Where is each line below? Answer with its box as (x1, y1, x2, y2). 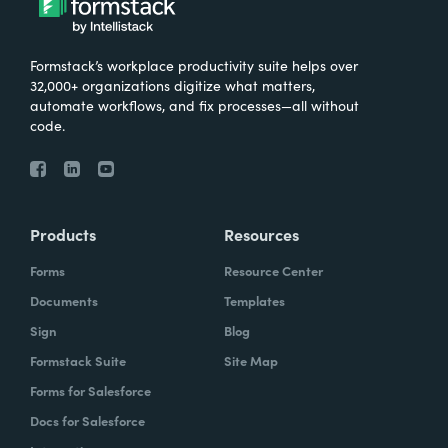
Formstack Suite (30, 350, 126, 370)
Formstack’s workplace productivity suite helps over (30, 54, 358, 75)
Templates (224, 290, 285, 310)
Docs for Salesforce (30, 410, 145, 430)
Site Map (224, 350, 278, 370)
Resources (224, 222, 299, 245)
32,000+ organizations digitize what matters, (30, 74, 315, 95)
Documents (30, 290, 98, 310)
